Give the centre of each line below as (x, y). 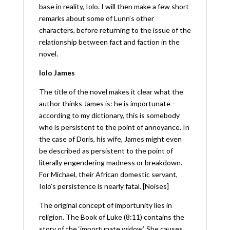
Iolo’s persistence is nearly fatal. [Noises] (104, 186)
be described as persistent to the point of (106, 150)
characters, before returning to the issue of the (115, 30)
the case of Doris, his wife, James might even (110, 139)
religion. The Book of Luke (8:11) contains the (111, 217)
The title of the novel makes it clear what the (111, 91)
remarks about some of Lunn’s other (96, 18)
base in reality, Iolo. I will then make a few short (114, 6)
